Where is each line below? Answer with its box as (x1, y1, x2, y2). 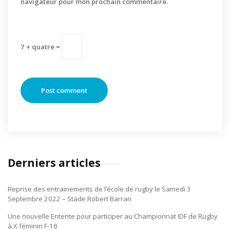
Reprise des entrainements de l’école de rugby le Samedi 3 (8, 184, 191, 194)
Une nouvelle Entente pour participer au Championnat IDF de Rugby (8, 212, 218, 221)
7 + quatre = (21, 42, 62, 51)
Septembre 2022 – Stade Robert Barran (8, 194, 131, 203)
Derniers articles (8, 156, 101, 170)
